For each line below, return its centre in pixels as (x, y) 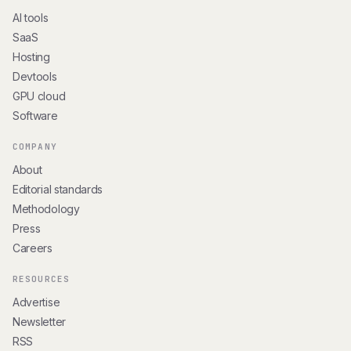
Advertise (36, 302)
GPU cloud (39, 96)
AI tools (31, 18)
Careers (33, 248)
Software (35, 116)
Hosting (31, 57)
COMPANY (35, 147)
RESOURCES (41, 279)
